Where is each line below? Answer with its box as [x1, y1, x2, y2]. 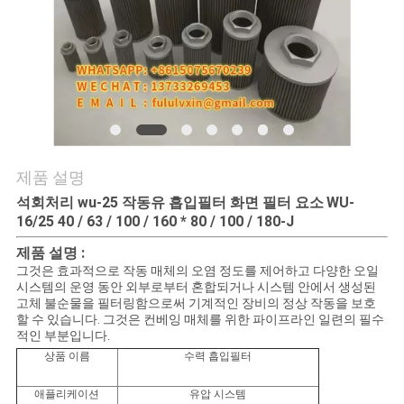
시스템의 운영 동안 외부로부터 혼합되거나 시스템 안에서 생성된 [15, 280, 376, 295]
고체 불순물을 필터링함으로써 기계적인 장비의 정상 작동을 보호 [15, 296, 376, 311]
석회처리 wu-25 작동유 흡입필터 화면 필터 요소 [15, 194, 324, 212]
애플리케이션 [34, 388, 100, 401]
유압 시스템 [189, 388, 247, 401]
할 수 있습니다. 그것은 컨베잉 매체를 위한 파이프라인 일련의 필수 [15, 312, 384, 327]
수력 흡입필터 [184, 350, 252, 363]
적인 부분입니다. [15, 328, 110, 344]
